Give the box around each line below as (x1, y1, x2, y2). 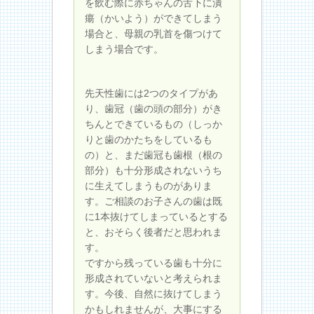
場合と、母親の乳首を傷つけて (85, 27, 222, 39)
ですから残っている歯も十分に (85, 257, 222, 268)
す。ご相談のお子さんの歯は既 (85, 195, 222, 207)
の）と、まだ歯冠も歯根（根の (85, 149, 222, 161)
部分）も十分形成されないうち (85, 164, 222, 176)
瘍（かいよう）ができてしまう (85, 12, 222, 24)
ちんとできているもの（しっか (85, 118, 222, 130)
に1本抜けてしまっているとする (85, 210, 228, 222)
